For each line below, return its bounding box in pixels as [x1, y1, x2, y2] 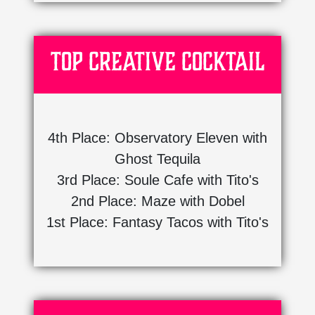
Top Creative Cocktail [51, 45, 264, 77]
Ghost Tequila [115, 150, 200, 167]
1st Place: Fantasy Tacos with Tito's [46, 214, 269, 230]
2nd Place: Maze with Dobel [70, 193, 245, 209]
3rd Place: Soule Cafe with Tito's [56, 172, 259, 188]
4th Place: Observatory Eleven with [48, 129, 267, 146]
